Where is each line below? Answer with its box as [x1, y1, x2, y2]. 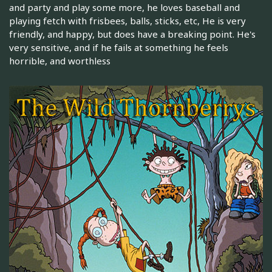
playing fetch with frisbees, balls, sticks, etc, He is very [9, 15, 246, 27]
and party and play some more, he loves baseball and [9, 1, 240, 14]
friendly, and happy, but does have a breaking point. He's [9, 28, 256, 41]
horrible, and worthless [9, 55, 110, 67]
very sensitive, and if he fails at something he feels [9, 41, 228, 54]
